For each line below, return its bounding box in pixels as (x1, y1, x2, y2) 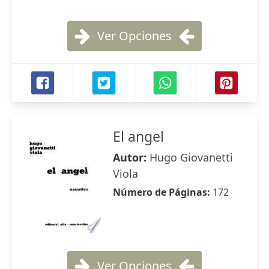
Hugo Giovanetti (150, 150, 233, 165)
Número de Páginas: (113, 186, 213, 199)
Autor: (113, 150, 150, 165)
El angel (113, 127, 164, 146)
